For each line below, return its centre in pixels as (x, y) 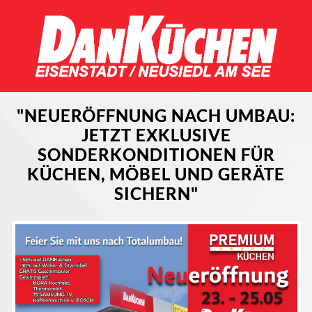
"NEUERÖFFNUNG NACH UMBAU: (156, 115)
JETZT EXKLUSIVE (156, 134)
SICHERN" (156, 193)
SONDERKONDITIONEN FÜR (156, 154)
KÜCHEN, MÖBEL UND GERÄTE (156, 173)
